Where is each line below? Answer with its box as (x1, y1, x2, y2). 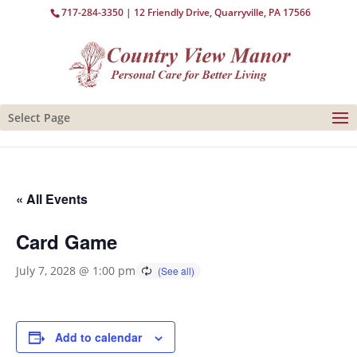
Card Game (16, 228, 117, 255)
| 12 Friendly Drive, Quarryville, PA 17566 (124, 6, 312, 19)
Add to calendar (55, 329, 142, 345)
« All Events (16, 190, 88, 208)
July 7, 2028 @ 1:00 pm (16, 263, 135, 278)
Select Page (8, 110, 70, 125)
